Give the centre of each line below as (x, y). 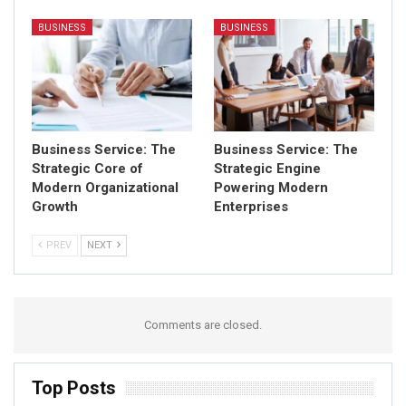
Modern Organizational (105, 187)
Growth (55, 206)
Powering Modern (271, 187)
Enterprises (251, 206)
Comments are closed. (203, 324)
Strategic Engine (267, 168)
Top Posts (74, 387)
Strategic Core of (87, 168)
